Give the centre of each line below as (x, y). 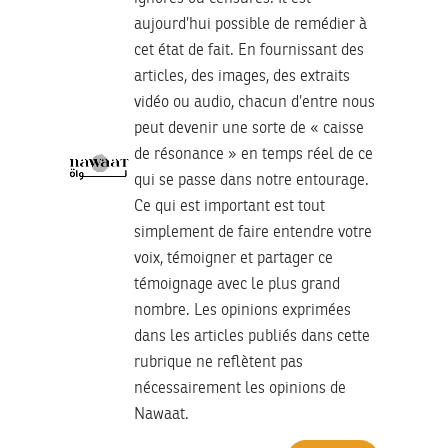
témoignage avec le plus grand (236, 284)
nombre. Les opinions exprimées (242, 310)
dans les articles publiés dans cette (251, 336)
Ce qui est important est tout (229, 206)
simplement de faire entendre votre (252, 232)
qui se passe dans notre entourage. (251, 180)
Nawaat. (161, 414)
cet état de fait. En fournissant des (248, 50)
